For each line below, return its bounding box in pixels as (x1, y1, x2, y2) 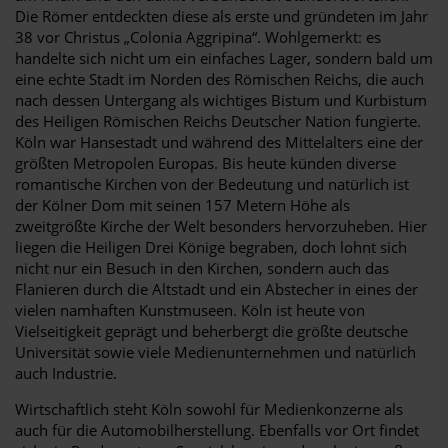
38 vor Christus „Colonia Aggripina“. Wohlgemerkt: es (15, 26, 381, 47)
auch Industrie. (15, 362, 117, 383)
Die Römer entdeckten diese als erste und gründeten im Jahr (15, 5, 428, 26)
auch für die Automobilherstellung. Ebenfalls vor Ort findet (15, 419, 419, 440)
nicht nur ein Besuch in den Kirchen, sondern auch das (15, 257, 389, 278)
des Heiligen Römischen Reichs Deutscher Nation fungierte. (15, 110, 421, 131)
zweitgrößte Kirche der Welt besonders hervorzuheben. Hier (15, 215, 427, 236)
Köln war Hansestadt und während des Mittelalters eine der (15, 131, 423, 152)
